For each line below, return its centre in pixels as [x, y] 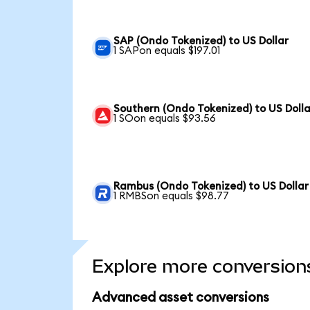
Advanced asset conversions [180, 298]
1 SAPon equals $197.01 [167, 51]
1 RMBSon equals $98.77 [172, 196]
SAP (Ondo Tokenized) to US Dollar [201, 41]
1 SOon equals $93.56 [165, 118]
